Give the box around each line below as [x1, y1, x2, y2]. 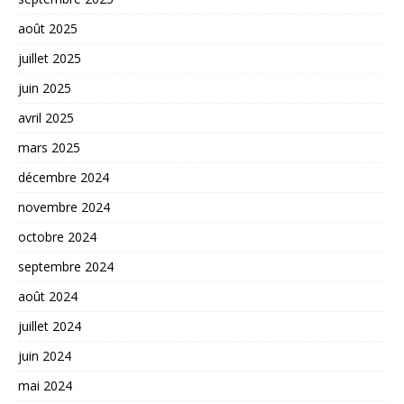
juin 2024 [18, 346, 71, 364]
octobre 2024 [18, 227, 96, 245]
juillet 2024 [18, 317, 81, 335]
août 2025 [18, 19, 78, 37]
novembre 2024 [18, 197, 110, 216]
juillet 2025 [18, 49, 81, 67]
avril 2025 [18, 108, 74, 126]
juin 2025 [18, 78, 71, 96]
